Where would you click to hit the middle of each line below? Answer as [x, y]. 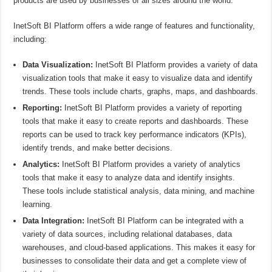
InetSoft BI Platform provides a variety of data [175, 64]
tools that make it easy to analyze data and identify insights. [129, 177]
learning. [38, 204]
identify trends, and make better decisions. [98, 148]
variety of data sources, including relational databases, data [127, 234]
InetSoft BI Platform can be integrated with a [164, 220]
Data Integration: [54, 220]
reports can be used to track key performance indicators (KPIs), [135, 134]
